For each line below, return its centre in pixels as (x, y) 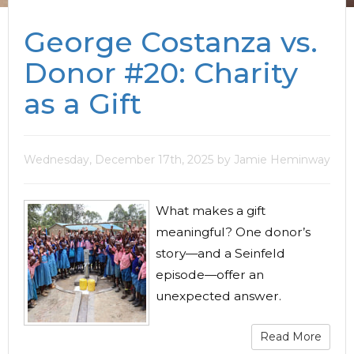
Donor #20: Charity (161, 73)
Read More (291, 337)
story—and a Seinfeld (220, 253)
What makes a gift (211, 211)
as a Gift (83, 104)
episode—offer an (210, 275)
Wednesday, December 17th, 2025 (119, 160)
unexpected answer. (218, 296)
